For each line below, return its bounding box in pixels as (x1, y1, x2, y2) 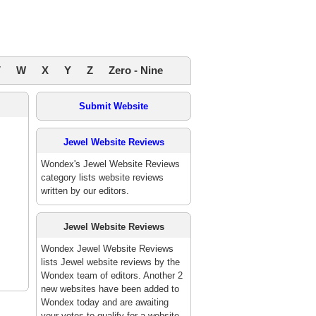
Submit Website (79, 101, 148, 111)
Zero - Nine (109, 64, 163, 76)
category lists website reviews (41, 172, 164, 183)
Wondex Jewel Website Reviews (41, 243, 174, 254)
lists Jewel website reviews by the (41, 257, 180, 267)
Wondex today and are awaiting (41, 297, 169, 308)
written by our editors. (41, 186, 129, 196)
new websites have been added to (41, 284, 179, 294)
